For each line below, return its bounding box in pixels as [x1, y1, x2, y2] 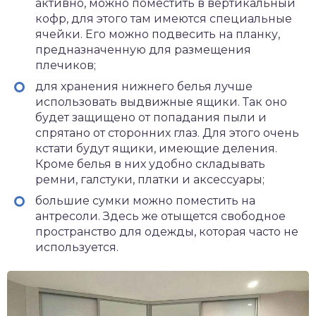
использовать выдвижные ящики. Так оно [35, 95, 287, 109]
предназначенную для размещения [35, 43, 251, 57]
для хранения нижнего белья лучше [35, 80, 253, 94]
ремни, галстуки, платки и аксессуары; [35, 173, 265, 187]
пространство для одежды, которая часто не [35, 225, 298, 239]
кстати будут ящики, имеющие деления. [35, 142, 277, 156]
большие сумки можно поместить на [35, 194, 255, 208]
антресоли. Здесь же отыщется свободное [35, 209, 286, 224]
